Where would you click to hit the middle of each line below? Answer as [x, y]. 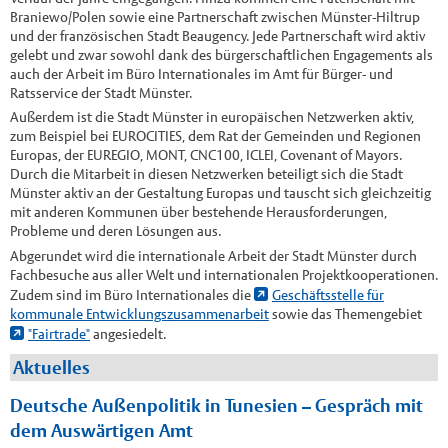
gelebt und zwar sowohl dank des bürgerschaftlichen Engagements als [221, 54]
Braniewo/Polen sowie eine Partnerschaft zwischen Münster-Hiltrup [214, 16]
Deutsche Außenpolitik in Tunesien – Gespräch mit [216, 406]
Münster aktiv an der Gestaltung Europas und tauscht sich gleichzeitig [220, 193]
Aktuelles [52, 367]
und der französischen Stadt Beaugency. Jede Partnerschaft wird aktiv [217, 35]
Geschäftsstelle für [327, 294]
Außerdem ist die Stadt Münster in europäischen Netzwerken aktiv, [211, 117]
